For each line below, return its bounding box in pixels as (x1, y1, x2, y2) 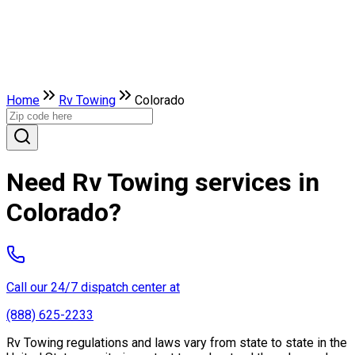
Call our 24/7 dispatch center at (6, 279, 180, 295)
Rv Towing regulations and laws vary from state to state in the (6, 334, 347, 350)
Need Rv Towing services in (6, 167, 319, 198)
